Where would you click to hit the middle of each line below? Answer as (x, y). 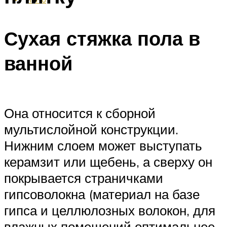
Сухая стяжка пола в (102, 39)
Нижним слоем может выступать (103, 145)
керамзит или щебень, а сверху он (108, 161)
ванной (38, 63)
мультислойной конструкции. (91, 129)
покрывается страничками (84, 178)
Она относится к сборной (80, 113)
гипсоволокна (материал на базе (102, 194)
